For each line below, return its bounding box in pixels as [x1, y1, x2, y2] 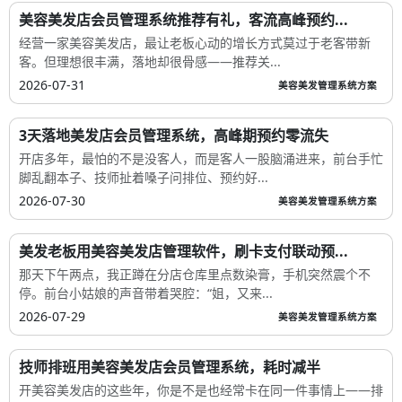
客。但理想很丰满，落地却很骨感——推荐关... [19, 52, 281, 70]
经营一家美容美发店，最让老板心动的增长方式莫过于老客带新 [19, 33, 371, 51]
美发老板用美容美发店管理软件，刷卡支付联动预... [19, 240, 348, 261]
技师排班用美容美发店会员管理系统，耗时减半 [19, 356, 320, 377]
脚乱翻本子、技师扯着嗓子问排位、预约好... [19, 168, 268, 186]
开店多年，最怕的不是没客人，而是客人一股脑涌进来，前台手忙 [19, 149, 383, 167]
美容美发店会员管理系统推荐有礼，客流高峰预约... [19, 9, 348, 30]
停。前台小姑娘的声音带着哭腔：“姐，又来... [19, 284, 273, 301]
